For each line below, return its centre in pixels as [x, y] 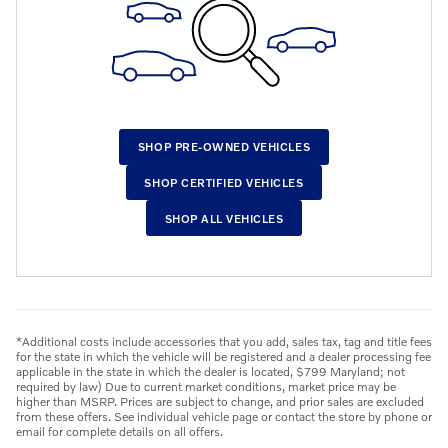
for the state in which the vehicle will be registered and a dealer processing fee [223, 357]
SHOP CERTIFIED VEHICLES [224, 182]
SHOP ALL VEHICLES [224, 218]
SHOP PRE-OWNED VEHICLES [224, 147]
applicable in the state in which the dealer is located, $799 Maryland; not [210, 372]
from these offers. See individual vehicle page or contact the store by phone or [224, 417]
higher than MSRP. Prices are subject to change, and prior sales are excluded [220, 402]
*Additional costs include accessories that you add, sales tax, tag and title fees [224, 342]
